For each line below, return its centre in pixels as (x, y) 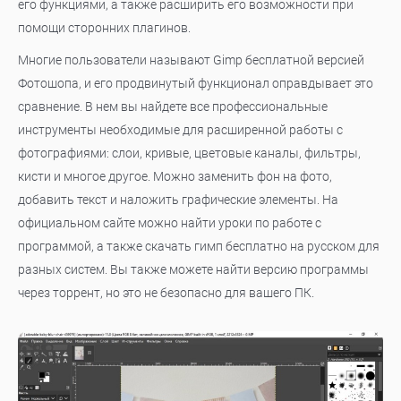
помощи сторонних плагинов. (104, 28)
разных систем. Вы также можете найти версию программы (193, 269)
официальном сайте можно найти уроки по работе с (170, 223)
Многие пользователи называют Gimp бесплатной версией (191, 60)
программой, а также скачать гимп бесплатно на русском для (199, 246)
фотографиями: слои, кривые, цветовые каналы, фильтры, (189, 153)
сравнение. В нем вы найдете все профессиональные (173, 107)
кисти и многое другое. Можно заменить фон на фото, (175, 176)
